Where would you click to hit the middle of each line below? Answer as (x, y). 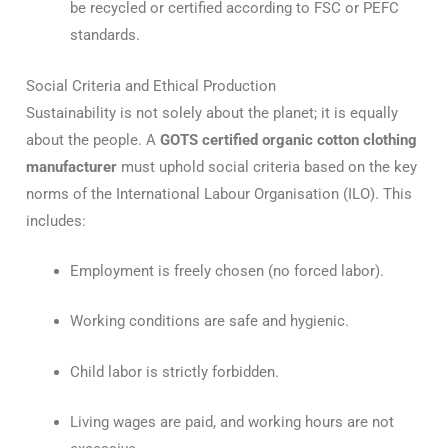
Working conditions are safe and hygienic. (209, 321)
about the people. (86, 139)
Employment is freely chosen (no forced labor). (226, 271)
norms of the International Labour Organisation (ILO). (202, 193)
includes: (56, 220)
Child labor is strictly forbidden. (174, 371)
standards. (104, 35)
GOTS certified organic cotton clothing (288, 139)
